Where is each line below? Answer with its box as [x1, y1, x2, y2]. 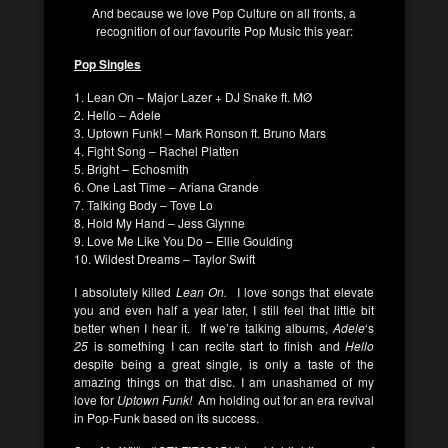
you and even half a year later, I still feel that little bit [74, 300, 374, 318]
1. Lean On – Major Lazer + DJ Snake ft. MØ [74, 87, 312, 105]
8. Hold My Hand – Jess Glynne [74, 213, 245, 231]
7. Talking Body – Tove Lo [74, 195, 213, 213]
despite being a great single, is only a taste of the [74, 354, 374, 372]
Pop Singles [74, 54, 141, 73]
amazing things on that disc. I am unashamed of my [74, 372, 374, 390]
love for [74, 390, 117, 408]
